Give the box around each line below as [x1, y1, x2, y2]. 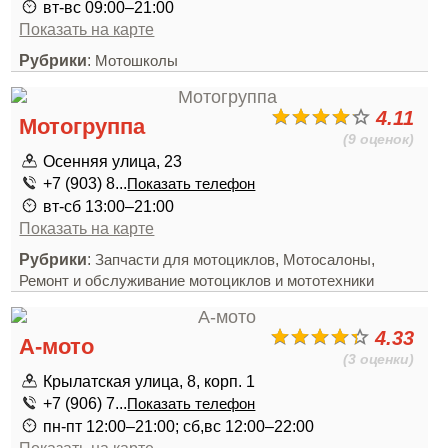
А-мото [19, 334, 95, 359]
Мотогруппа [19, 114, 146, 139]
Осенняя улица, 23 [43, 152, 183, 170]
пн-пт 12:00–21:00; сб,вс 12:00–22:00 [43, 417, 315, 435]
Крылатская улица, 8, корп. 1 [43, 372, 256, 390]
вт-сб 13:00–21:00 [43, 197, 175, 215]
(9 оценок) [343, 131, 415, 147]
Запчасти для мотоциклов [95, 252, 276, 268]
